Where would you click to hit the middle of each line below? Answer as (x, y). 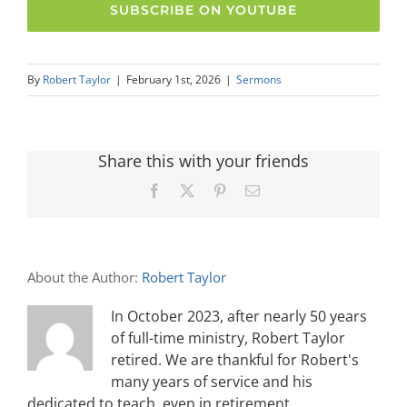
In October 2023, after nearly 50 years (239, 316)
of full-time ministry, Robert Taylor (228, 338)
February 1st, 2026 (174, 79)
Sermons (259, 79)
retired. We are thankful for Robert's (235, 359)
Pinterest (251, 189)
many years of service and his (212, 381)
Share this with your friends (203, 160)
